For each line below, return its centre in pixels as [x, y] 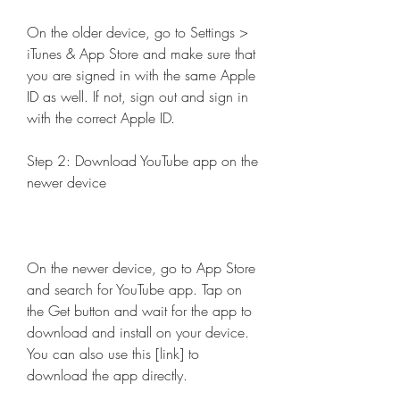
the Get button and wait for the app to [139, 311]
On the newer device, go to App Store [141, 268]
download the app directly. [107, 375]
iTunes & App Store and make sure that [141, 54]
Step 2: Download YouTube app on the [142, 161]
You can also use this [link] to [113, 354]
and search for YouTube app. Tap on [134, 289]
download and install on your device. [138, 332]
